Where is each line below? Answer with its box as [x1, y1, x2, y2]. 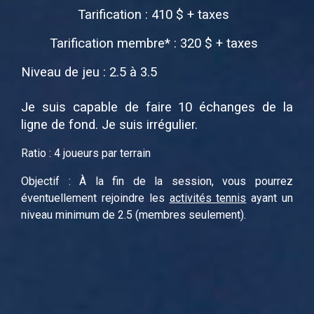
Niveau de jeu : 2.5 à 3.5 [21, 64, 157, 80]
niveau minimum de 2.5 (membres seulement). [21, 207, 246, 221]
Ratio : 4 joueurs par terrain [21, 146, 151, 160]
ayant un [246, 191, 294, 205]
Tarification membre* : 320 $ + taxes [49, 35, 258, 51]
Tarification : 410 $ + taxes [78, 6, 229, 22]
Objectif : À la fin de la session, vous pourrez [21, 174, 293, 188]
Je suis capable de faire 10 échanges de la [21, 99, 293, 115]
